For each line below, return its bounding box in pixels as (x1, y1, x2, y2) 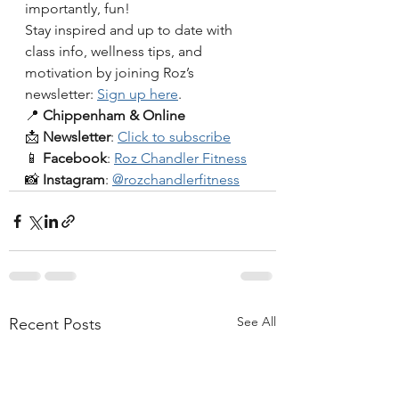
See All (237, 313, 276, 330)
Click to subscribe (118, 128, 231, 146)
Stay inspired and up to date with (25, 21, 236, 39)
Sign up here (97, 85, 178, 103)
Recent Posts (9, 314, 102, 335)
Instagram (43, 171, 105, 189)
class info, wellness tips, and (25, 43, 206, 61)
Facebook (43, 150, 107, 167)
